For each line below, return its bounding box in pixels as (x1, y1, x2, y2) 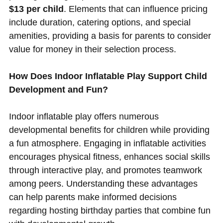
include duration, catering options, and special (8, 17, 191, 28)
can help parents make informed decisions (8, 192, 177, 203)
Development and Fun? (8, 85, 108, 95)
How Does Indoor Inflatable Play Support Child (8, 71, 207, 82)
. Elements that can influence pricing (63, 4, 208, 14)
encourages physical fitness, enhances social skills (8, 152, 210, 162)
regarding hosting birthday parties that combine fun (8, 206, 211, 216)
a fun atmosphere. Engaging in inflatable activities (8, 138, 206, 149)
